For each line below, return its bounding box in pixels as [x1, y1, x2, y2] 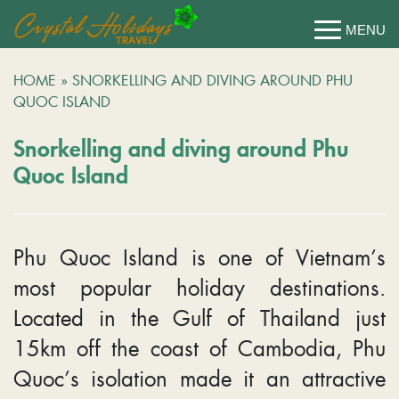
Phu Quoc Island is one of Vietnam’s [13, 241, 386, 273]
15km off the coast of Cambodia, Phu [13, 332, 386, 363]
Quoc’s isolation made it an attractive [13, 362, 386, 394]
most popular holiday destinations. [13, 272, 386, 303]
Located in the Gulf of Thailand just [13, 302, 386, 333]
